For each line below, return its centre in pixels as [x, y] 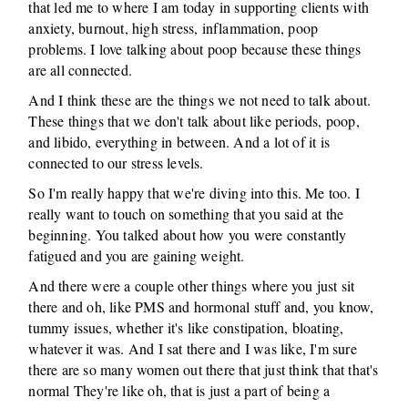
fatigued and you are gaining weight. [137, 255]
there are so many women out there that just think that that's [204, 369]
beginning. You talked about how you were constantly [188, 235]
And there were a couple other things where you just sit [192, 286]
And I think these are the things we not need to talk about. [200, 100]
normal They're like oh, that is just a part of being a [179, 390]
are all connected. [81, 70]
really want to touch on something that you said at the [186, 214]
